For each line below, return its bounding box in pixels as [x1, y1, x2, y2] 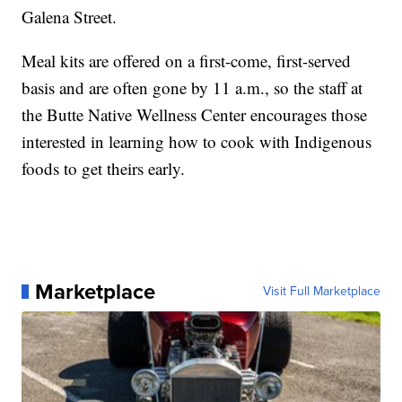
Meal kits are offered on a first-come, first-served [22, 48, 352, 72]
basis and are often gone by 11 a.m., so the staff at [22, 75, 363, 99]
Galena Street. [22, 4, 118, 28]
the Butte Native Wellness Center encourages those [22, 102, 368, 126]
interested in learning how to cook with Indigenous [22, 129, 372, 153]
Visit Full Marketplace [262, 281, 380, 301]
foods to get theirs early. [22, 156, 186, 179]
